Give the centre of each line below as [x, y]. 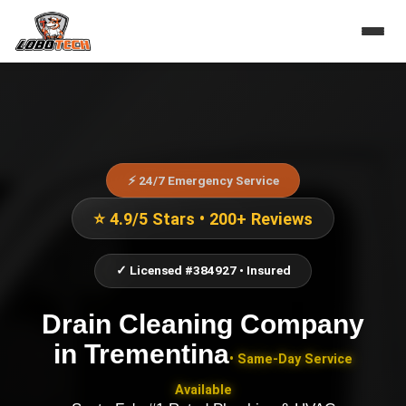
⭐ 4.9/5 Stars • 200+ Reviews [203, 218]
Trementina [157, 353]
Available [203, 390]
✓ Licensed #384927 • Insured [203, 271]
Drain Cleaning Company [203, 323]
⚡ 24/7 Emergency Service [203, 180]
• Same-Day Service [291, 359]
